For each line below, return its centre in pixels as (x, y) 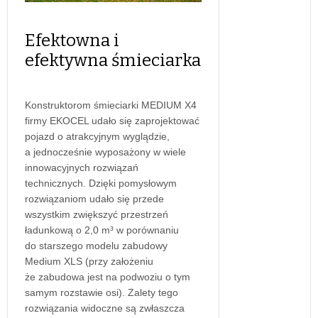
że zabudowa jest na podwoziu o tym (108, 276)
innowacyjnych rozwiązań (82, 167)
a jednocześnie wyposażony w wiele (105, 152)
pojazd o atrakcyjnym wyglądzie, (97, 136)
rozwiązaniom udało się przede (94, 198)
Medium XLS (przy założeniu (89, 261)
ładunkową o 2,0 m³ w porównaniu (102, 230)
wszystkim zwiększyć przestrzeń (97, 214)
